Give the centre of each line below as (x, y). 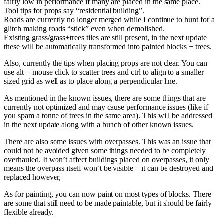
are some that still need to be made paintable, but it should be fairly (108, 203)
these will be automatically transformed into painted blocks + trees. (108, 46)
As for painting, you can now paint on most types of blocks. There (108, 194)
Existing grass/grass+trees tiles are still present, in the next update (105, 37)
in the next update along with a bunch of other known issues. (99, 124)
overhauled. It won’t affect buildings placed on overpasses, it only (107, 159)
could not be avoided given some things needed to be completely (105, 150)
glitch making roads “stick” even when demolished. (84, 28)
